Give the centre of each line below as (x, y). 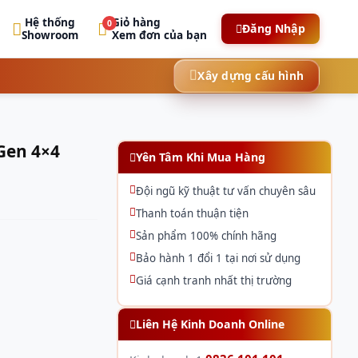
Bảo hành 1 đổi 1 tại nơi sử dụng (218, 258)
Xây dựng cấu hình (251, 76)
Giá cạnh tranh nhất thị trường (213, 280)
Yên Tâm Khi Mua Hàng (200, 157)
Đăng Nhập (274, 28)
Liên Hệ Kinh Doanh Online (210, 324)
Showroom (50, 35)
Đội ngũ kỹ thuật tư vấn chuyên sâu (225, 191)
